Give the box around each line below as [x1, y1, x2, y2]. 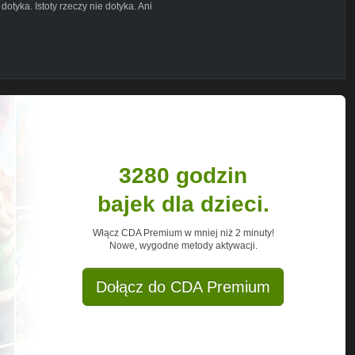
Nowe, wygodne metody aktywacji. [109, 239, 258, 251]
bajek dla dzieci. [97, 191, 269, 216]
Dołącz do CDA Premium [96, 277, 270, 296]
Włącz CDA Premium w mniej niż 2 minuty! [92, 227, 274, 239]
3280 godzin [119, 162, 247, 188]
